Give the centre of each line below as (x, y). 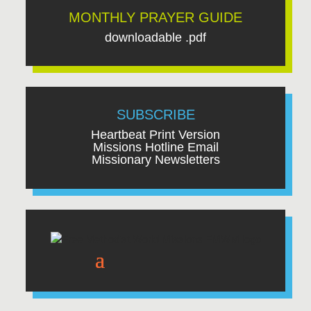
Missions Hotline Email (155, 148)
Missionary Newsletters (155, 160)
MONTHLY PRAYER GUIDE (155, 17)
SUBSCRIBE (155, 115)
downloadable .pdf (155, 37)
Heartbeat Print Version (155, 135)
